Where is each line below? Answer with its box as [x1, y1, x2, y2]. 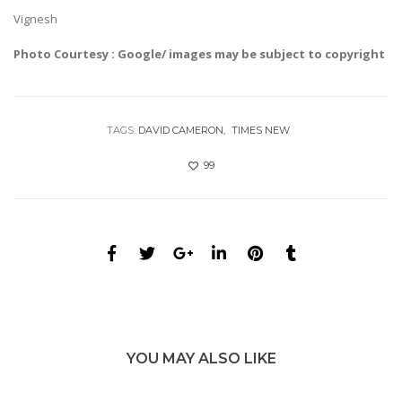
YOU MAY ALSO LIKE [126, 350, 276, 368]
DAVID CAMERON [137, 124, 223, 137]
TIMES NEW [231, 124, 290, 137]
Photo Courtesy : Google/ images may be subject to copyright [13, 46, 385, 63]
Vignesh [13, 11, 57, 28]
